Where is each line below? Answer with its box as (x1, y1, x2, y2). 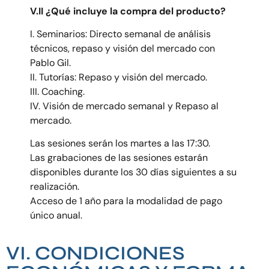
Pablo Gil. (30, 56, 71, 69)
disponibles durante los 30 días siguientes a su (30, 166, 237, 179)
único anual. (30, 209, 82, 222)
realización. (30, 180, 79, 193)
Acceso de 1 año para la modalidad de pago (30, 195, 222, 208)
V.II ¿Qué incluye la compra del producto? (30, 4, 226, 17)
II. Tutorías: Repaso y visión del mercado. (30, 71, 207, 83)
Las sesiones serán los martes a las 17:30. (30, 137, 210, 150)
